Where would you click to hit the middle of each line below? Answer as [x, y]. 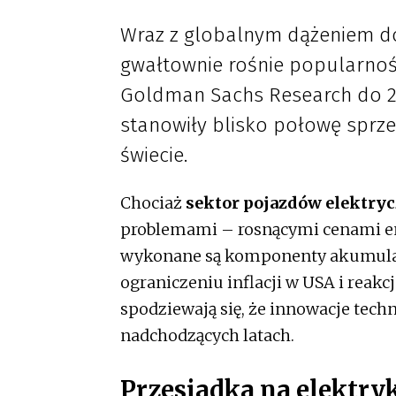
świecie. [154, 155]
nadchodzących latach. [207, 336]
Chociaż [151, 203]
